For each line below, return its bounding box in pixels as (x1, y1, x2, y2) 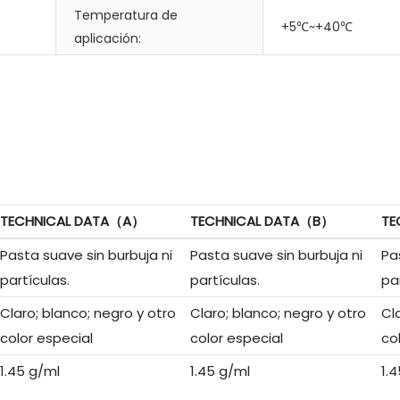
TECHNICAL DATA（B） (189, 212, 334, 231)
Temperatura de (74, 6, 178, 25)
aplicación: (74, 29, 141, 48)
